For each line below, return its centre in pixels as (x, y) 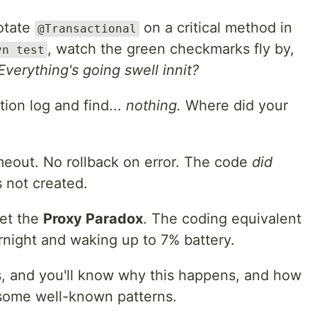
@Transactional (87, 29)
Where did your (235, 105)
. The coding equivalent (222, 219)
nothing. (154, 105)
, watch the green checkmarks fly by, (171, 49)
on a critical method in (216, 28)
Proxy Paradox (93, 219)
